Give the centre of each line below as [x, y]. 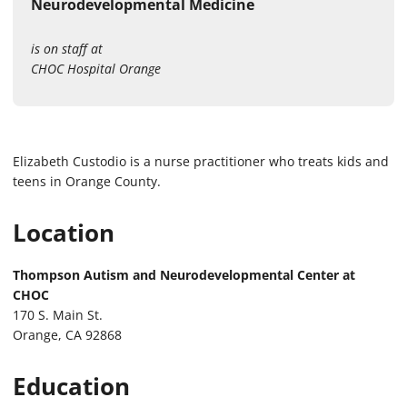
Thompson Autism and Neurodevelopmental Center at [184, 274]
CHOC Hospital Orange [96, 68]
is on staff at [67, 48]
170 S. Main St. [58, 314]
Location [64, 232]
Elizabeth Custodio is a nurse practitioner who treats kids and [201, 161]
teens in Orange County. [87, 181]
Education [71, 386]
